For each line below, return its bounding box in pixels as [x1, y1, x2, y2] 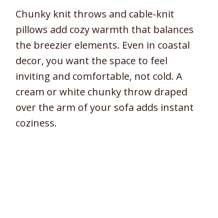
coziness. [16, 116, 57, 130]
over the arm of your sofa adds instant [16, 101, 194, 114]
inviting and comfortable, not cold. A [16, 70, 182, 83]
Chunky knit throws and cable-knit [16, 7, 174, 21]
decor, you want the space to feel [16, 54, 167, 68]
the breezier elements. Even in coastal [16, 38, 190, 52]
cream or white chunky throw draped [16, 85, 187, 99]
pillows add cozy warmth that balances [16, 23, 194, 36]
